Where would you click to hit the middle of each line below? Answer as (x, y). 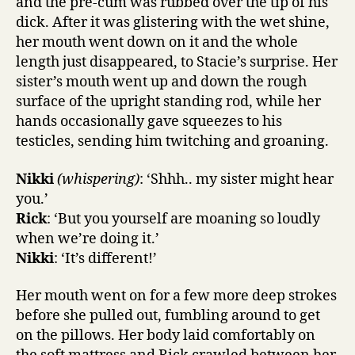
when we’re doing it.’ (88, 239)
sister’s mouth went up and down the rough (161, 82)
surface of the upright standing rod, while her (168, 102)
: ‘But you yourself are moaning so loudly (183, 219)
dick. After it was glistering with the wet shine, (173, 23)
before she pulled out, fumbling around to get (168, 316)
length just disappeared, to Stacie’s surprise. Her (177, 62)
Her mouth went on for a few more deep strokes (176, 296)
